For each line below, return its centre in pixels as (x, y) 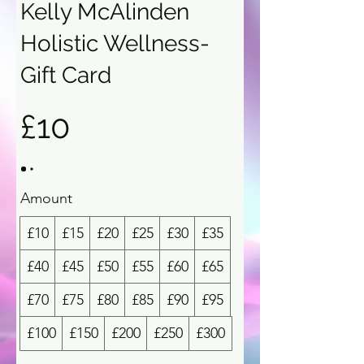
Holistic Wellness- (115, 43)
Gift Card (66, 75)
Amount (46, 198)
